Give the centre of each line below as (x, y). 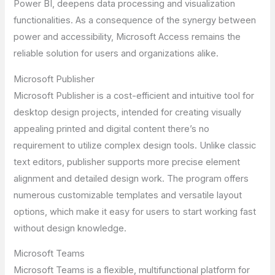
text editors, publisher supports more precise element (127, 162)
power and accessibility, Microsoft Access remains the (127, 37)
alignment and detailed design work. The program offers (131, 178)
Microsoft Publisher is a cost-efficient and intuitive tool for (134, 95)
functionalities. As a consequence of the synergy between (135, 21)
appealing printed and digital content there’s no (112, 129)
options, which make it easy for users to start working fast (135, 211)
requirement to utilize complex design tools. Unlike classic (135, 145)
